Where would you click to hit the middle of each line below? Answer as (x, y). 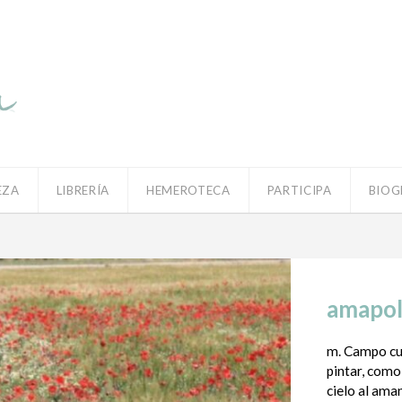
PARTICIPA (299, 190)
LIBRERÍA (83, 190)
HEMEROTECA (188, 190)
